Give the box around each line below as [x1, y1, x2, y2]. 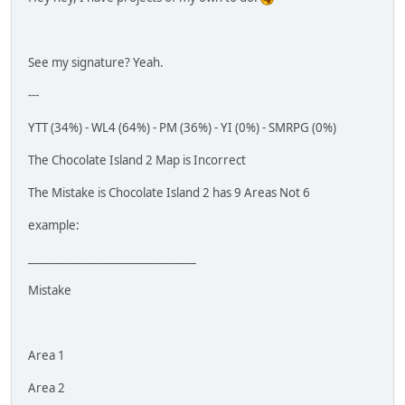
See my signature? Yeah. [28, 53, 164, 71]
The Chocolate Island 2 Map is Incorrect [28, 151, 246, 168]
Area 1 [28, 346, 65, 363]
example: [28, 216, 80, 233]
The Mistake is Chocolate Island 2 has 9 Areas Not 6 [28, 184, 310, 201]
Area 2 [28, 379, 65, 396]
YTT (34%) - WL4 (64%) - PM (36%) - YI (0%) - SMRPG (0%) [28, 118, 336, 136]
